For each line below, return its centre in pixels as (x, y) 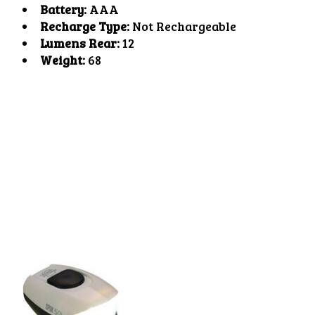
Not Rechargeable (182, 26)
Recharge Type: (84, 26)
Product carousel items (90, 226)
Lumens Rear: (79, 43)
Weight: (62, 59)
